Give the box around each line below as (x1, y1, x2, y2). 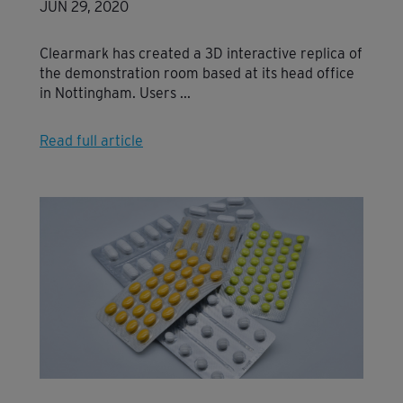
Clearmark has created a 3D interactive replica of (40, 44, 363, 62)
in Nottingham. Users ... (40, 84, 191, 102)
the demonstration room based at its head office (40, 64, 354, 82)
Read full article (40, 131, 143, 149)
